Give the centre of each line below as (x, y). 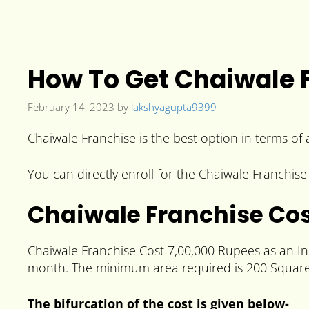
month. (48, 267)
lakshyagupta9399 (174, 107)
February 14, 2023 (71, 107)
